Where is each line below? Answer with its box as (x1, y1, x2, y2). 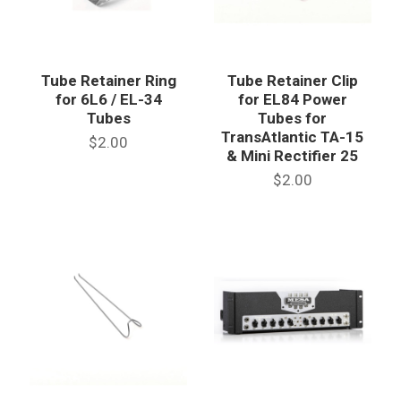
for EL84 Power (237, 90, 347, 108)
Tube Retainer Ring (40, 71, 176, 90)
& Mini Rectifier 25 (226, 146, 359, 165)
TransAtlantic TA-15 (221, 127, 364, 146)
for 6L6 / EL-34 (55, 90, 162, 108)
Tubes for (258, 108, 328, 127)
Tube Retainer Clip (226, 71, 358, 90)
